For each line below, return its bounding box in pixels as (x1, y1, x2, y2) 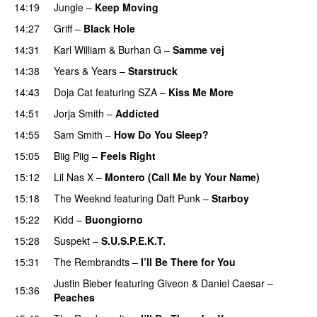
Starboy (212, 190, 249, 205)
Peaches (54, 289, 95, 304)
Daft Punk (156, 190, 200, 205)
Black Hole (83, 21, 135, 35)
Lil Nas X (54, 169, 93, 184)
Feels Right (100, 148, 156, 163)
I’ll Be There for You (141, 254, 236, 269)
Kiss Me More (168, 84, 234, 99)
